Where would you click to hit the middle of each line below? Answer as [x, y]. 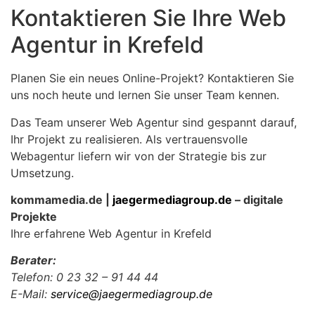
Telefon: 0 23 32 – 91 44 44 [84, 277]
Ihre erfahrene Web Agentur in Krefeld [111, 233]
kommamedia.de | [62, 199]
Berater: [33, 261]
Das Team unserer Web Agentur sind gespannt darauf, [154, 122]
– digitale [258, 199]
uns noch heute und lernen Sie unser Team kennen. [145, 95]
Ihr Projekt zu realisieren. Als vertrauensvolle [129, 139]
